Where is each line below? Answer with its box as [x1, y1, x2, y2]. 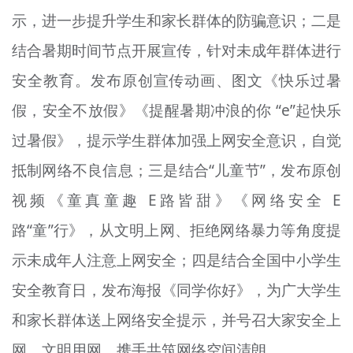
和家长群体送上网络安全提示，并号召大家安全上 [11, 309, 342, 330]
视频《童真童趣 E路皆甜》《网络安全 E [11, 189, 342, 210]
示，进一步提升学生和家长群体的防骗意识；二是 [11, 9, 342, 31]
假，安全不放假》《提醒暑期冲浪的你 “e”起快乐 [11, 99, 342, 121]
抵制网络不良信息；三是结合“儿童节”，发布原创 [11, 159, 342, 180]
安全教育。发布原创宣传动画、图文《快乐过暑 [11, 69, 342, 91]
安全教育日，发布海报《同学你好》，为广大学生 [11, 279, 342, 300]
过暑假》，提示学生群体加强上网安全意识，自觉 [11, 129, 342, 150]
